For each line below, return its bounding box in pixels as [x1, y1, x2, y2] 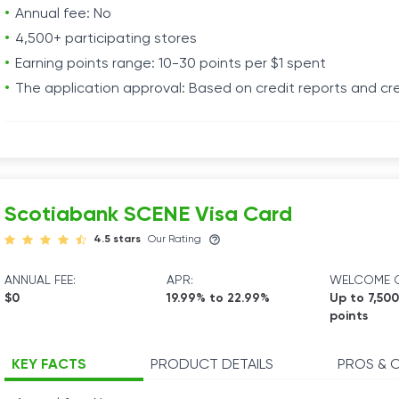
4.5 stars [94, 234, 141, 245]
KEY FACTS [12, 358, 86, 372]
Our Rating [148, 234, 201, 245]
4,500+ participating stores [15, 32, 197, 46]
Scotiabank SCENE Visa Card [4, 204, 292, 225]
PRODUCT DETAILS [151, 358, 273, 372]
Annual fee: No [15, 7, 111, 21]
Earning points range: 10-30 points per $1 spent [15, 57, 326, 71]
